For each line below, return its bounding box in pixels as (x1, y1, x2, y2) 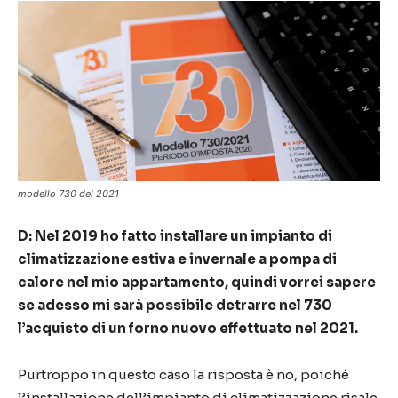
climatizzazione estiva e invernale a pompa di (18, 251, 337, 268)
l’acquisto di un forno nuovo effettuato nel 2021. (18, 320, 358, 338)
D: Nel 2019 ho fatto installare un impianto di (18, 227, 332, 245)
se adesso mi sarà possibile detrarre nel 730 (18, 297, 332, 314)
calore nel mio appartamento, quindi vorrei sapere (18, 274, 376, 291)
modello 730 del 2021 (18, 187, 119, 201)
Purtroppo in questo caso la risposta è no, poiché (18, 366, 349, 384)
